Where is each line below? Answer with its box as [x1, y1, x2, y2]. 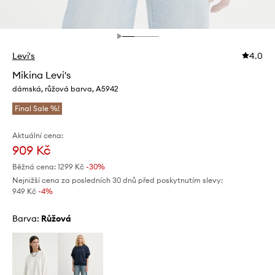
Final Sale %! [15, 104, 60, 114]
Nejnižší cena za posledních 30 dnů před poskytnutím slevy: [12, 176, 223, 185]
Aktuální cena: [12, 131, 63, 141]
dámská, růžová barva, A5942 [12, 84, 118, 94]
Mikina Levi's [12, 69, 71, 82]
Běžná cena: [12, 162, 56, 172]
